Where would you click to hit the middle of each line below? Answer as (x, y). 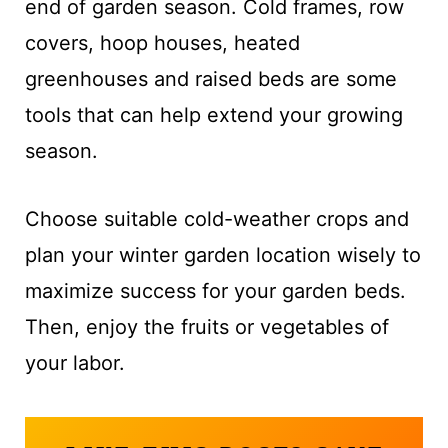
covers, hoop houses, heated (162, 42)
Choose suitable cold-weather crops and (216, 218)
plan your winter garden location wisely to (222, 254)
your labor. (74, 362)
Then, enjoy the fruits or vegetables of (206, 326)
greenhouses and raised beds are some (210, 78)
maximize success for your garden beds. (215, 290)
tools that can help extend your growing (213, 114)
